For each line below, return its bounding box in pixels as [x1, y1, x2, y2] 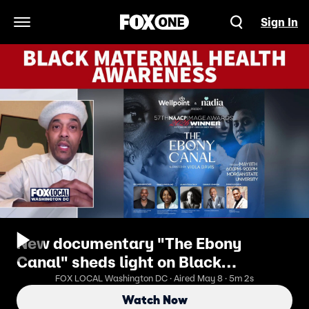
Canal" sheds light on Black [17, 252, 221, 272]
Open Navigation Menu [21, 22, 139, 37]
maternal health [17, 271, 138, 290]
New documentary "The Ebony [17, 234, 241, 253]
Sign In [261, 15, 298, 29]
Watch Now [121, 293, 188, 307]
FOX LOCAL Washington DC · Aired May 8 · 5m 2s [55, 272, 254, 284]
